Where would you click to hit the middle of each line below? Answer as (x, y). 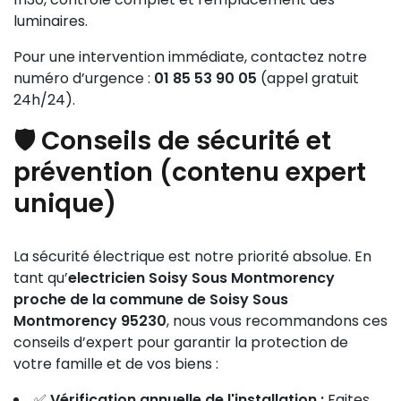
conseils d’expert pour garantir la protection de (181, 342)
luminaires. (51, 21)
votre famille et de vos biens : (116, 364)
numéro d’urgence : (84, 78)
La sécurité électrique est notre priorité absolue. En (192, 256)
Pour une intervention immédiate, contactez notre (190, 57)
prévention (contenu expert (190, 172)
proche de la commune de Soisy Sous (151, 299)
